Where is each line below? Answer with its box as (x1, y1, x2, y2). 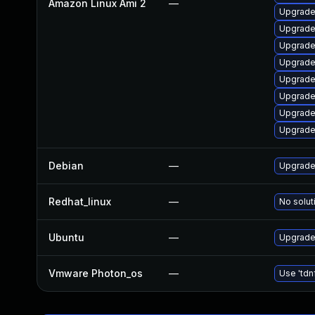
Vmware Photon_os (49, 267, 143, 279)
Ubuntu (49, 231, 84, 243)
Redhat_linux (49, 195, 111, 207)
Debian (49, 160, 84, 172)
